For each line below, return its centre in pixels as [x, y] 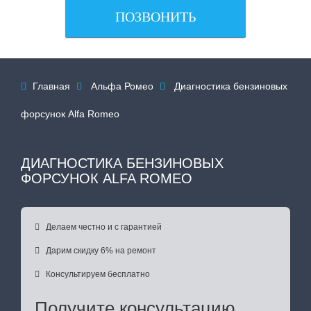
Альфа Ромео [122, 86]
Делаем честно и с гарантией [104, 227]
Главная [53, 86]
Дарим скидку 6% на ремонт [101, 251]
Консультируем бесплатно [98, 274]
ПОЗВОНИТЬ [155, 17]
